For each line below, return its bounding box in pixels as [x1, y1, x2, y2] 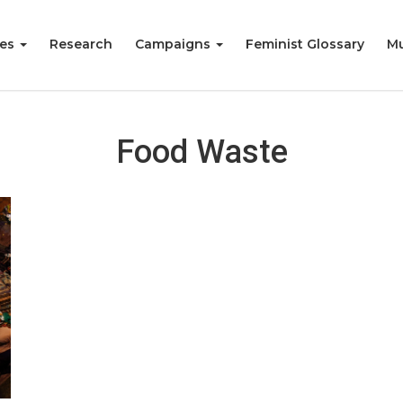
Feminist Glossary [246, 36, 364, 52]
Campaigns [135, 36, 214, 52]
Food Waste [115, 133, 288, 171]
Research [49, 36, 112, 52]
